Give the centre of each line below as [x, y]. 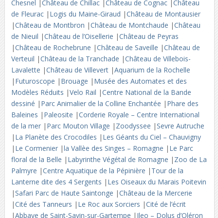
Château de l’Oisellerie [80, 36]
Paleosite [59, 115]
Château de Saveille [128, 47]
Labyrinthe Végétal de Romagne [119, 159]
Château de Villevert [78, 70]
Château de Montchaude [130, 25]
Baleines [25, 115]
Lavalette [27, 70]
